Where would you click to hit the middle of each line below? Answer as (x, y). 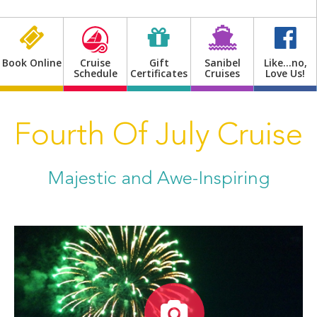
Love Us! (285, 73)
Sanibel (222, 62)
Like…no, (285, 62)
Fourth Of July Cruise (158, 136)
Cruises (222, 73)
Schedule (95, 73)
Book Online (31, 62)
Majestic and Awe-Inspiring (158, 179)
